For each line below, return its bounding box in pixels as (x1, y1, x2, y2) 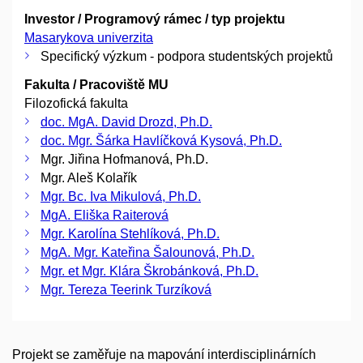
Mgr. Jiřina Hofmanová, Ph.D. (41, 152, 208, 166)
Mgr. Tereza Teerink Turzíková (41, 282, 211, 297)
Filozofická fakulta (24, 96, 128, 110)
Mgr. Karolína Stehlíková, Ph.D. (41, 226, 220, 241)
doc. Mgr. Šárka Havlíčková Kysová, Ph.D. (41, 133, 282, 147)
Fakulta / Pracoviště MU (24, 77, 169, 92)
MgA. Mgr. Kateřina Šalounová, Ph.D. (41, 245, 254, 259)
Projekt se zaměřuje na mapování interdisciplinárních (12, 347, 316, 361)
